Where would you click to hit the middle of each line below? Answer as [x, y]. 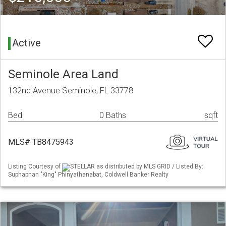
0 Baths [113, 116]
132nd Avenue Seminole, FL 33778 [71, 91]
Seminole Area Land [63, 74]
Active [26, 43]
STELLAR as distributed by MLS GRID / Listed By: [137, 167]
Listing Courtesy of [35, 167]
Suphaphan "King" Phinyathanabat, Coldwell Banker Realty [88, 174]
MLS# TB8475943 [41, 142]
